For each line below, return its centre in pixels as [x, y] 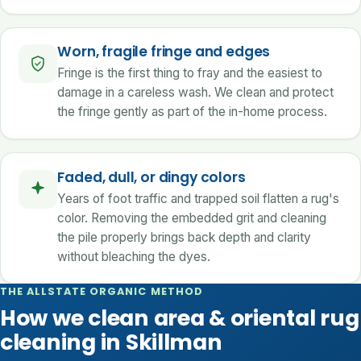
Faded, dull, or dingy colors [151, 177]
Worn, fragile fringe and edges [164, 52]
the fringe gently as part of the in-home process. [193, 112]
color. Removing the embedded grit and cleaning [192, 218]
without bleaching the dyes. [134, 256]
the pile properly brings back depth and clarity [185, 237]
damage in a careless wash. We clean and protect [196, 93]
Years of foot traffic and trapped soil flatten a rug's [199, 198]
